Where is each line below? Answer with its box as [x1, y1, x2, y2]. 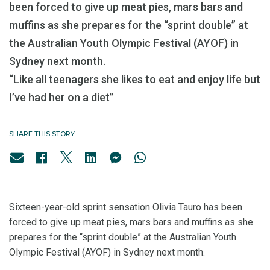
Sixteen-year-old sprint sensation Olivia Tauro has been [9, 201, 242, 213]
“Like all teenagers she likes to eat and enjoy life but [9, 73, 260, 86]
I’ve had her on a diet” [9, 91, 114, 104]
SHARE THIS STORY [9, 130, 75, 138]
